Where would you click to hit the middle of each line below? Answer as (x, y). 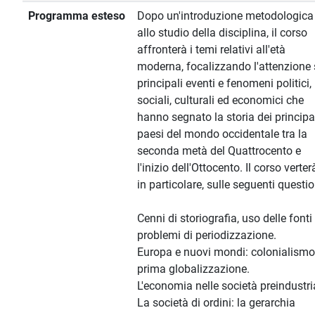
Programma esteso (77, 16)
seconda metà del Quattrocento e (219, 151)
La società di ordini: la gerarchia (216, 303)
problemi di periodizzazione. (207, 236)
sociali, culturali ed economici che (220, 101)
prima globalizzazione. (193, 269)
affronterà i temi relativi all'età (211, 50)
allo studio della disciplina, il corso (222, 33)
